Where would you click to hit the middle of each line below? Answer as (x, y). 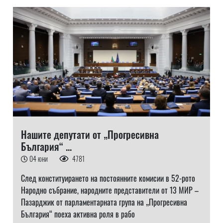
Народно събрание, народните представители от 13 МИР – (110, 190)
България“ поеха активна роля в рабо (78, 214)
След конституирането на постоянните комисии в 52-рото (108, 178)
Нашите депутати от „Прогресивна (90, 134)
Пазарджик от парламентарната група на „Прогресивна (104, 202)
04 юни (39, 159)
